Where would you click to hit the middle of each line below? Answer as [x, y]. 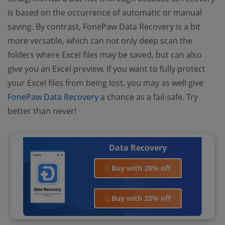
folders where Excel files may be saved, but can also [105, 54]
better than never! [42, 111]
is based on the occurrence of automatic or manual [105, 12]
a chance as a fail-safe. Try [148, 97]
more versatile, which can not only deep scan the [100, 40]
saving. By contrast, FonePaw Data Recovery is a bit [104, 26]
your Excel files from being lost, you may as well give [105, 83]
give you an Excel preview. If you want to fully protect [106, 69]
